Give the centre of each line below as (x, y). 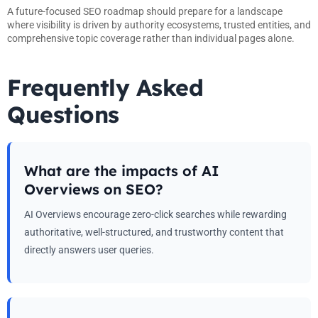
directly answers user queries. (89, 250)
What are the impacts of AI (122, 170)
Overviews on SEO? (94, 189)
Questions (63, 114)
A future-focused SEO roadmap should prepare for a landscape (145, 11)
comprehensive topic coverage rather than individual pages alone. (151, 38)
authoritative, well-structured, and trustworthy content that (154, 232)
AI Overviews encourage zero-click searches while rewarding (155, 214)
